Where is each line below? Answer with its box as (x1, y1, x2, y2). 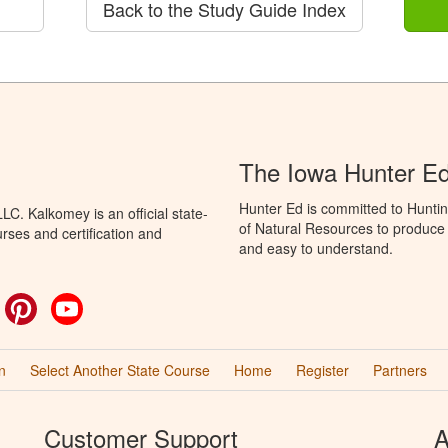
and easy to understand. (239, 238, 393, 258)
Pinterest (37, 293, 93, 313)
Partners (372, 360, 427, 380)
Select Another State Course (29, 360, 210, 380)
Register (295, 360, 349, 380)
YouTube (83, 293, 139, 313)
